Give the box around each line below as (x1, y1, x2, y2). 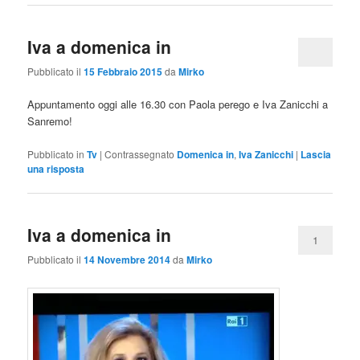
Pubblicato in (27, 146, 85, 161)
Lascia (301, 146, 332, 162)
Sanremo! (27, 113, 73, 129)
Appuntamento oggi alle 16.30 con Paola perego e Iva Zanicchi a (27, 96, 329, 112)
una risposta (27, 161, 85, 176)
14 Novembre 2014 (84, 252, 171, 268)
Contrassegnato (104, 146, 175, 161)
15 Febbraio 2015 (84, 64, 163, 80)
